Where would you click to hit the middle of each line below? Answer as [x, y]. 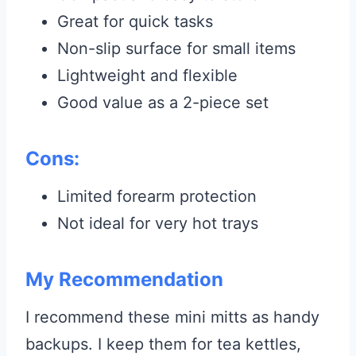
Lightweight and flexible [147, 76]
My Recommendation [124, 280]
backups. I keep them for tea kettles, [163, 344]
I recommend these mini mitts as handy [172, 317]
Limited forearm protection [157, 197]
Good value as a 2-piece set [163, 103]
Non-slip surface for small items [176, 49]
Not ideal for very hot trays [158, 224]
